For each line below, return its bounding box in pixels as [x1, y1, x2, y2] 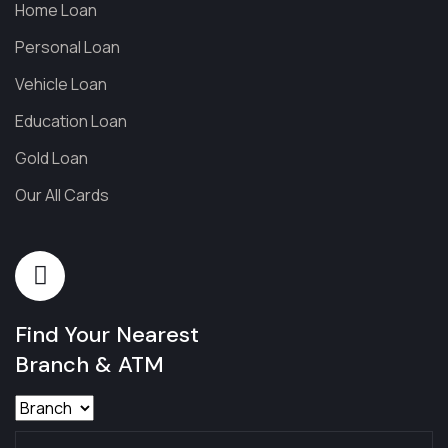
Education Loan [15, 109, 127, 132]
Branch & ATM [15, 349, 164, 379]
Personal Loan [15, 35, 120, 58]
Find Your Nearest [15, 319, 199, 349]
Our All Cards [15, 183, 109, 206]
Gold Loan [15, 146, 88, 169]
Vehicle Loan [15, 72, 107, 95]
